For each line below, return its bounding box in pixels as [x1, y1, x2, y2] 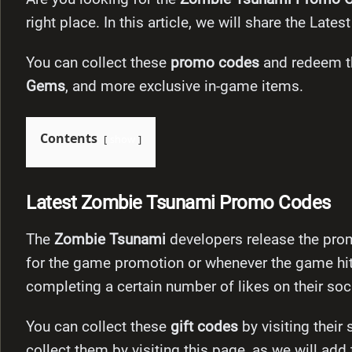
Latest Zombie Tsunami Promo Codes [26, 192, 331, 214]
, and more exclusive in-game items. [65, 77, 303, 95]
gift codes [170, 318, 238, 336]
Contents [40, 129, 97, 147]
